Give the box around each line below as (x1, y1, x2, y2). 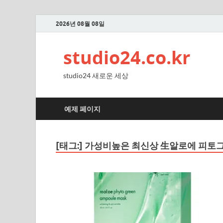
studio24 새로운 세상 (63, 71, 128, 80)
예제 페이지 (64, 105, 101, 113)
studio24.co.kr (63, 45, 190, 70)
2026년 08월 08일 (56, 19, 105, 27)
